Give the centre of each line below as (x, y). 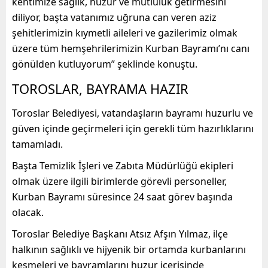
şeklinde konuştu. (157, 64)
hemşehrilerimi (95, 48)
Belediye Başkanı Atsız (102, 234)
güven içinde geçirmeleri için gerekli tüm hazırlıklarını (133, 128)
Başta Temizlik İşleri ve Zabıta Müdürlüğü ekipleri (123, 165)
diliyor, (28, 17)
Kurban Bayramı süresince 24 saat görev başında (122, 197)
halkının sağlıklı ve (54, 249)
